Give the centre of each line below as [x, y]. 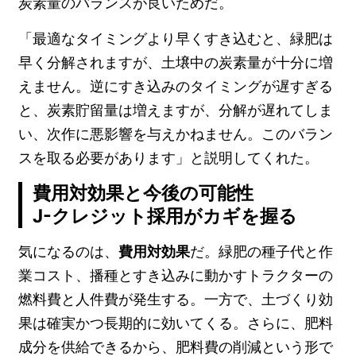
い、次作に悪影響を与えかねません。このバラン [176, 134]
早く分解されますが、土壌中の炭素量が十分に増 [176, 63]
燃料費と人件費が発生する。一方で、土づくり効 [176, 300]
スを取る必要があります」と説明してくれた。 [169, 158]
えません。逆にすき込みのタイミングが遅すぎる [176, 87]
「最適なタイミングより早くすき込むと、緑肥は [176, 39]
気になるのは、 [69, 252]
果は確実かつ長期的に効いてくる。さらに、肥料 [176, 323]
